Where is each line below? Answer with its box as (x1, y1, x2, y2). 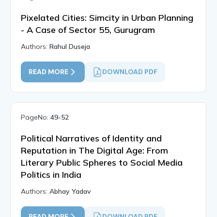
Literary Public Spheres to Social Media (21, 157, 183, 169)
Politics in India (21, 169, 82, 181)
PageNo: (21, 113, 51, 122)
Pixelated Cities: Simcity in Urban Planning (21, 12, 194, 24)
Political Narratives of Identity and (21, 133, 162, 144)
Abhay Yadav (49, 187, 92, 196)
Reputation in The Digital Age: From (21, 145, 169, 156)
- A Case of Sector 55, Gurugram (21, 24, 155, 36)
